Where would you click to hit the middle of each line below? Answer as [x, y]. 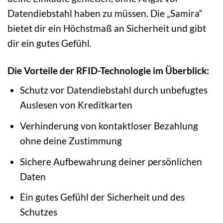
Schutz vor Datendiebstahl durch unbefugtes [114, 90]
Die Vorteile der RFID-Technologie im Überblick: [108, 70]
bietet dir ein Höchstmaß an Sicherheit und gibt [107, 28]
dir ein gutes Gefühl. [50, 43]
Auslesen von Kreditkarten [76, 105]
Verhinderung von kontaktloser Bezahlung [109, 126]
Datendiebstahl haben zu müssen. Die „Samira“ [105, 13]
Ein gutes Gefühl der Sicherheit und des [103, 197]
